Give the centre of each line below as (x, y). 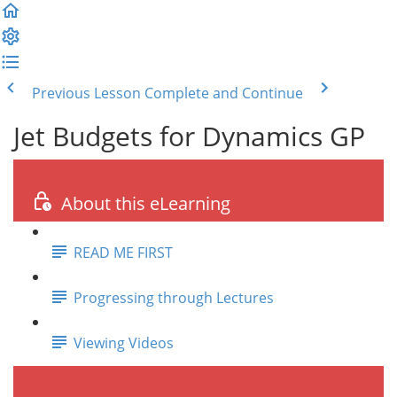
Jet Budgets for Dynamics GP (189, 136)
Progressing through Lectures (174, 297)
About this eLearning (146, 203)
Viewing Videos (124, 343)
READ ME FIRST (123, 252)
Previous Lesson (86, 93)
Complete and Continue (224, 93)
